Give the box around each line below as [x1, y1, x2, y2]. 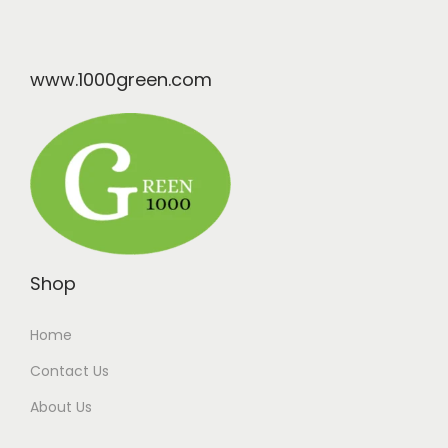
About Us [30, 396, 92, 417]
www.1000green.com [30, 66, 212, 92]
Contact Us [30, 360, 109, 381]
